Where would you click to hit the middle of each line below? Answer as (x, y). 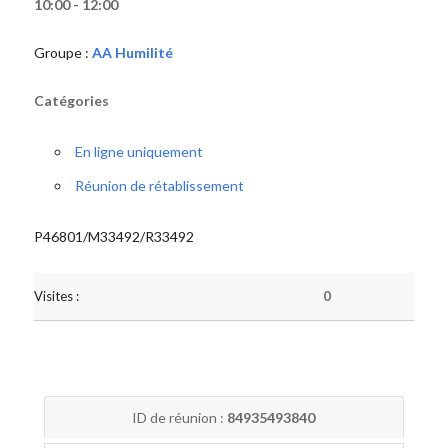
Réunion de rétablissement (159, 185)
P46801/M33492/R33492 (113, 236)
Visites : (56, 296)
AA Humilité (132, 52)
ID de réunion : (180, 417)
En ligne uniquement (138, 151)
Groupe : (62, 52)
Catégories (71, 100)
